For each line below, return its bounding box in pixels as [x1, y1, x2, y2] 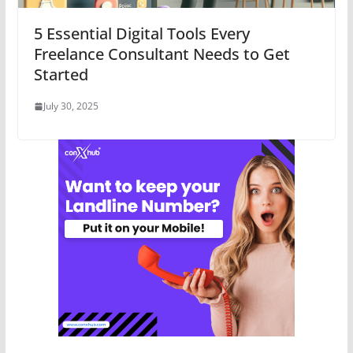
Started [33, 64, 88, 86]
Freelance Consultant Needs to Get [33, 43, 290, 65]
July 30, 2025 [43, 99, 98, 113]
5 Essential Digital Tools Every [33, 23, 250, 45]
